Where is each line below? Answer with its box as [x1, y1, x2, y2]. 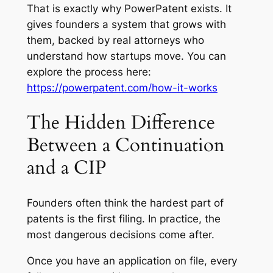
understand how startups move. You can [26, 50, 226, 63]
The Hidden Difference [26, 110, 215, 135]
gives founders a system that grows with [26, 18, 226, 31]
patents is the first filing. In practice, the [26, 212, 221, 225]
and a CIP [26, 155, 106, 180]
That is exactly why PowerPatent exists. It [26, 2, 232, 15]
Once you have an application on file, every [26, 254, 237, 267]
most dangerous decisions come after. [26, 228, 214, 241]
